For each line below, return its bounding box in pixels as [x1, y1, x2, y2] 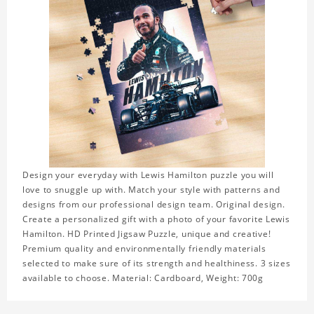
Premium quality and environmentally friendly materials [22, 243, 266, 255]
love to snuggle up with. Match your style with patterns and [22, 184, 280, 196]
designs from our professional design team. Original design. [22, 198, 285, 211]
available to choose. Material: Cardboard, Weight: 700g [22, 272, 264, 285]
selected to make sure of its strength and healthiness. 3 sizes [22, 257, 291, 270]
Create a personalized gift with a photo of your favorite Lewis [22, 213, 290, 226]
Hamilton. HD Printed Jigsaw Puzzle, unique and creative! [22, 228, 271, 240]
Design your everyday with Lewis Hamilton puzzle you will [22, 169, 274, 182]
